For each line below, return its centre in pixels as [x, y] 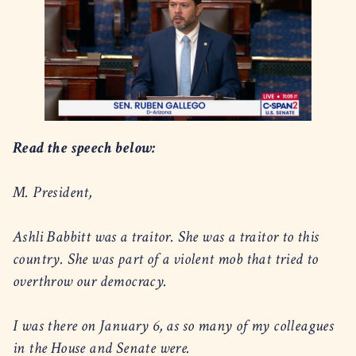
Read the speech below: [86, 147]
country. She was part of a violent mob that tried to [166, 259]
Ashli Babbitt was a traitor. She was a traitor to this [166, 236]
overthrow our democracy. [94, 281]
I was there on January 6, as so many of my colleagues [174, 325]
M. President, [56, 192]
